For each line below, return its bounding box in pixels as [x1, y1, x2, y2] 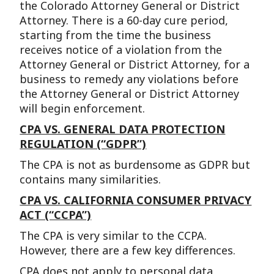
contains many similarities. [20, 171, 161, 187]
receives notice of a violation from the [20, 42, 223, 57]
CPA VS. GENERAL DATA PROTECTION [20, 121, 226, 136]
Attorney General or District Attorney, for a [20, 56, 250, 72]
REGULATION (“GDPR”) [20, 136, 147, 151]
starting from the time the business [20, 27, 212, 42]
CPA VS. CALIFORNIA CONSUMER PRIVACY [20, 192, 252, 207]
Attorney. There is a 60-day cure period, [20, 12, 229, 28]
